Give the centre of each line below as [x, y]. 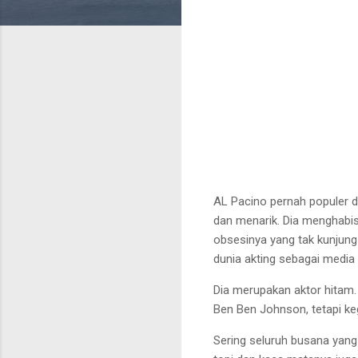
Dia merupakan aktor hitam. [285, 290]
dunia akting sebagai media [284, 259]
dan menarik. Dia [256, 220]
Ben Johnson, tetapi [289, 309]
